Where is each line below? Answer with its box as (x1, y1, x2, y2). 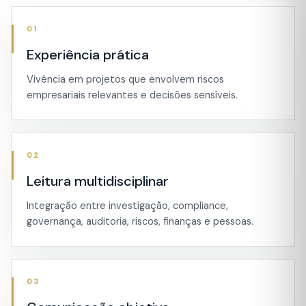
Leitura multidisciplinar (27, 172, 169, 190)
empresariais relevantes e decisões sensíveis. (27, 89, 238, 101)
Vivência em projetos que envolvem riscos (27, 73, 224, 85)
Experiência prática (27, 46, 149, 64)
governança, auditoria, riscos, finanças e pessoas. (27, 215, 253, 227)
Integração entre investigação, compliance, (27, 199, 228, 212)
